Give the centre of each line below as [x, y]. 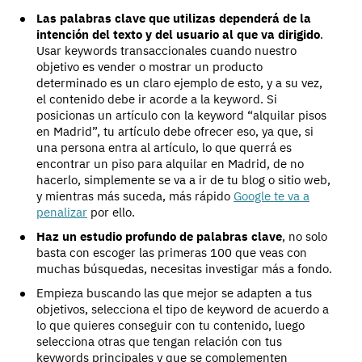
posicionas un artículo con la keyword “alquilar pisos [181, 116]
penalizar [62, 213]
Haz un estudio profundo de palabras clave [159, 237]
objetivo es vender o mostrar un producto [149, 67]
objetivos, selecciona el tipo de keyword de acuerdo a [183, 309]
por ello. [111, 213]
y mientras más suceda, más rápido [135, 196]
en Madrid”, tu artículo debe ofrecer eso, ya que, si [175, 132]
